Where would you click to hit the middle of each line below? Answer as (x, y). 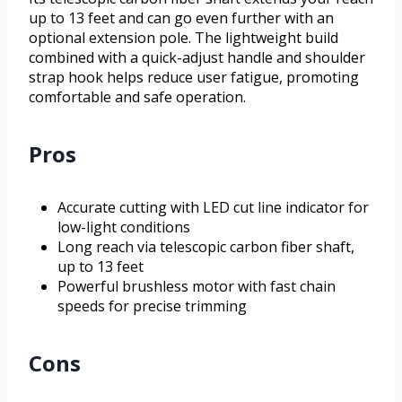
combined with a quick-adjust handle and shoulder (197, 58)
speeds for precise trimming (152, 306)
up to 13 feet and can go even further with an (181, 18)
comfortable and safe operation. (137, 97)
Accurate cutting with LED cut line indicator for (213, 208)
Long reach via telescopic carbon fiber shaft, (206, 247)
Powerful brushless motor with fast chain (197, 287)
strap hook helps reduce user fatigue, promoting (194, 78)
